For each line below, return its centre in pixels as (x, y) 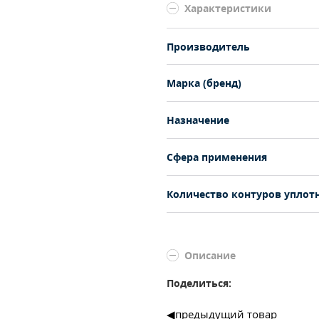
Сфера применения (217, 157)
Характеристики (228, 8)
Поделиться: (199, 283)
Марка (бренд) (204, 83)
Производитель (208, 46)
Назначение (198, 120)
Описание (210, 255)
